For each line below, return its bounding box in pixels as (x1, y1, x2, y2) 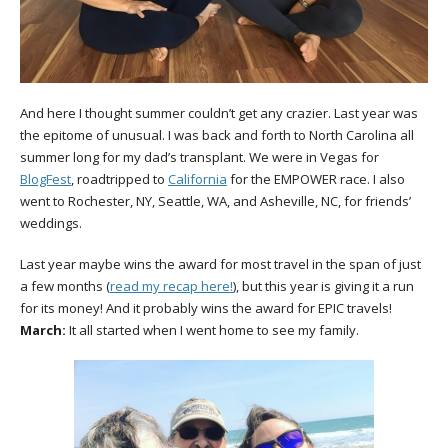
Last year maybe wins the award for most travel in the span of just (20, 254, 421, 273)
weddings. (20, 214, 82, 233)
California (168, 170, 227, 189)
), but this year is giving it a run (233, 276, 414, 295)
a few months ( (20, 276, 110, 295)
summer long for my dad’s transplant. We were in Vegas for (20, 148, 379, 167)
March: (20, 320, 66, 339)
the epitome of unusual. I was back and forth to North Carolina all (20, 126, 414, 145)
